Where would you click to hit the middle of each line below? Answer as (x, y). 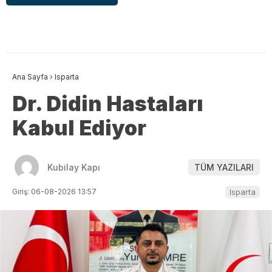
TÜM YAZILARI (224, 167)
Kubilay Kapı (74, 167)
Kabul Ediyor (79, 128)
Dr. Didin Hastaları (108, 104)
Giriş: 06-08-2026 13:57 (54, 192)
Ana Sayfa (30, 77)
